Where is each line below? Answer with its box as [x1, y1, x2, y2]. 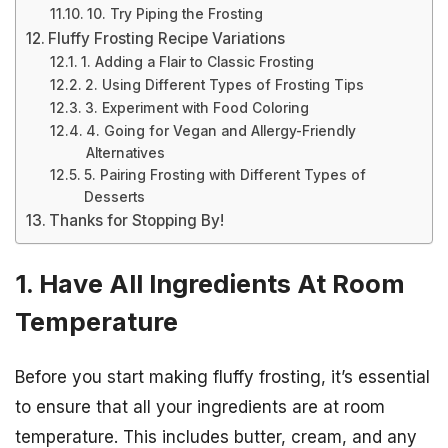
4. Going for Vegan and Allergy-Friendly [85, 123, 356, 139]
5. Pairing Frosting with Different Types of [83, 167, 366, 183]
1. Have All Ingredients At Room [15, 268, 405, 300]
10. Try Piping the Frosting [86, 6, 263, 22]
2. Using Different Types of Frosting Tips [84, 77, 364, 93]
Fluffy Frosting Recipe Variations [48, 29, 286, 48]
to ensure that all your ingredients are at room [15, 397, 385, 418]
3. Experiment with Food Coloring [84, 100, 309, 116]
